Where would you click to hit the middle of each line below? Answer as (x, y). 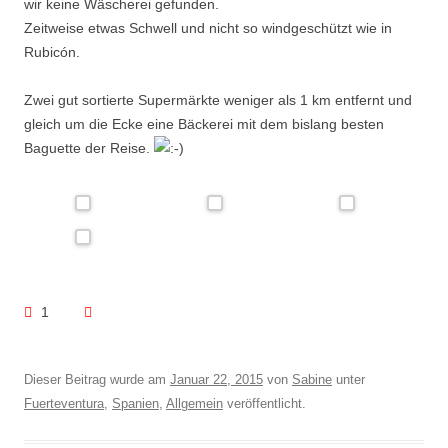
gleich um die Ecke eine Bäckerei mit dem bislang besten (204, 124)
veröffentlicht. (264, 403)
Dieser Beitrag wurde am (97, 379)
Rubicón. (52, 52)
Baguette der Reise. (89, 148)
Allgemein (194, 403)
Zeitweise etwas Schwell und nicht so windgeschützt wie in (208, 28)
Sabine (312, 379)
